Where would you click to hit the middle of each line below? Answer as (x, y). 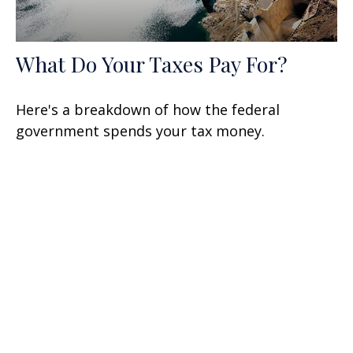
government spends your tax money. (140, 131)
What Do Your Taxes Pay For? (152, 64)
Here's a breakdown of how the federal (148, 110)
